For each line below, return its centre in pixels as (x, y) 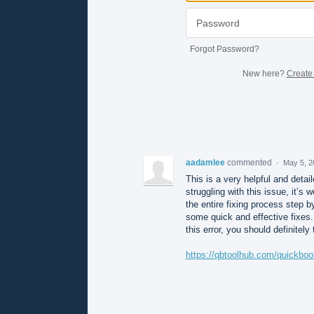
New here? (264, 73)
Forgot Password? (224, 49)
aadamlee (205, 162)
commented (250, 162)
